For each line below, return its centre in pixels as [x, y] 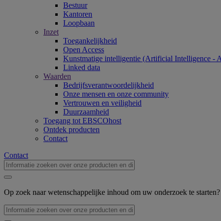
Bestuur [75, 5]
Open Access [84, 50]
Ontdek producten [72, 129]
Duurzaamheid [86, 112]
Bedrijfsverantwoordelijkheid [109, 85]
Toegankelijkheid [90, 41]
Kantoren [78, 14]
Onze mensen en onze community [116, 94]
